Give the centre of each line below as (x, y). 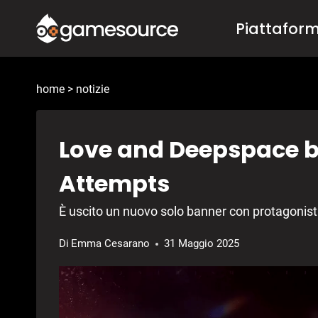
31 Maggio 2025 (202, 244)
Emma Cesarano (111, 244)
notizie (93, 89)
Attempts (114, 184)
